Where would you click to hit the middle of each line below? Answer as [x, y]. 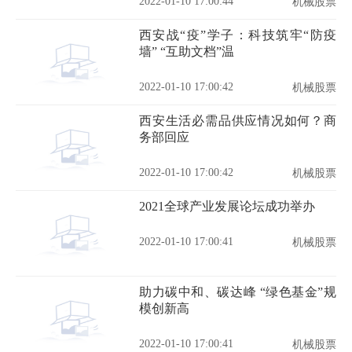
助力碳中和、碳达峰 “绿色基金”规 [238, 292]
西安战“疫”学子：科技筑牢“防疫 [238, 35]
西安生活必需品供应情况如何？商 [238, 121]
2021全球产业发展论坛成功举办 [227, 206]
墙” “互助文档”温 [187, 51]
